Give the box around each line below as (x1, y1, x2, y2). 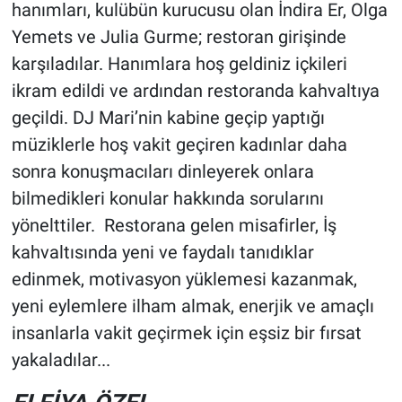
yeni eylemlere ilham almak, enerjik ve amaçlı (11, 294, 374, 317)
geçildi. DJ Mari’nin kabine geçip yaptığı (11, 106, 325, 128)
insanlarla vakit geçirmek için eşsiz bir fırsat (11, 321, 362, 344)
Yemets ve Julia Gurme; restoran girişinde (11, 25, 346, 48)
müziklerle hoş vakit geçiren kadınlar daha (11, 133, 347, 155)
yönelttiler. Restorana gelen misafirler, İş (11, 214, 336, 236)
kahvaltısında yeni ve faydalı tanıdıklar (11, 240, 314, 263)
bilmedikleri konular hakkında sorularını (11, 187, 324, 209)
